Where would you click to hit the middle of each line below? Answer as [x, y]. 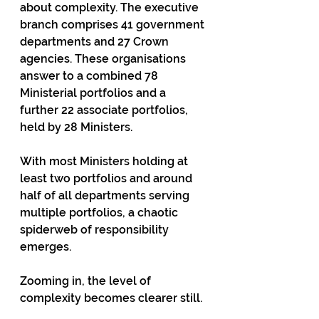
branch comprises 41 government [114, 25]
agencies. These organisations [104, 59]
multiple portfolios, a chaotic [100, 213]
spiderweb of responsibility [96, 230]
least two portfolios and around [108, 178]
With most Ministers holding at [105, 161]
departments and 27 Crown [96, 42]
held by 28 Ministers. [76, 127]
